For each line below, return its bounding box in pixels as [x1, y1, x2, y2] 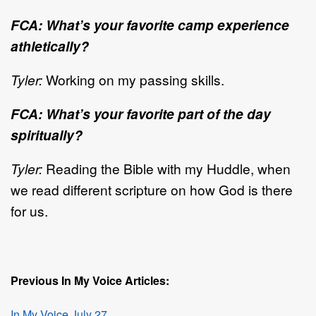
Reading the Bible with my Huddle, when [42, 158, 291, 178]
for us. [11, 200, 48, 220]
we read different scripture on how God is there [11, 179, 293, 199]
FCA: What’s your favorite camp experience [11, 14, 289, 35]
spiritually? [11, 124, 83, 145]
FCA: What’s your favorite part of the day [11, 103, 271, 123]
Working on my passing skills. [42, 69, 224, 89]
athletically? [11, 35, 89, 56]
